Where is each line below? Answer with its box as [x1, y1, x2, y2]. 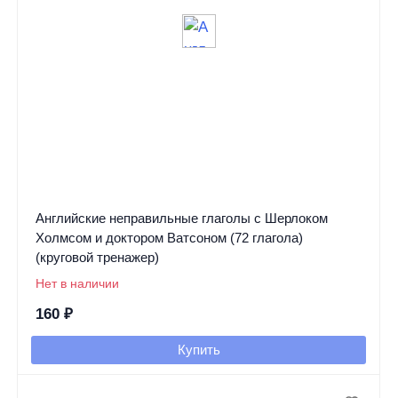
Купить [177, 342, 220, 358]
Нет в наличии [35, 276, 119, 291]
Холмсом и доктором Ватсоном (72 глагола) [35, 230, 303, 246]
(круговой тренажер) [35, 250, 159, 266]
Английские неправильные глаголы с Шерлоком [35, 211, 328, 227]
